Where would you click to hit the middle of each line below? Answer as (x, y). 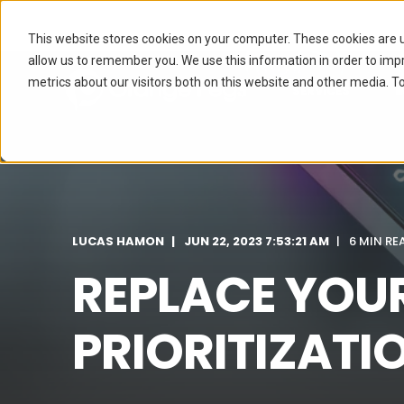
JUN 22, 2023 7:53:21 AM (257, 241)
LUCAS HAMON (118, 241)
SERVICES (321, 90)
